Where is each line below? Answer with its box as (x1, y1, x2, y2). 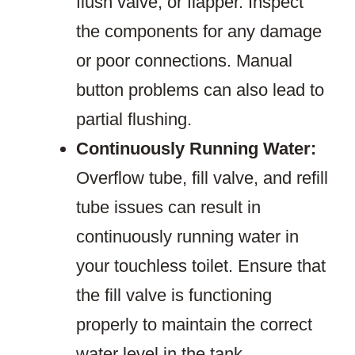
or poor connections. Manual (76, 51, 292, 71)
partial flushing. (76, 109, 192, 130)
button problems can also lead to (76, 80, 324, 101)
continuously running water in (76, 227, 299, 247)
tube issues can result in (76, 197, 261, 218)
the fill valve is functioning (76, 285, 272, 306)
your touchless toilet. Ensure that (76, 256, 326, 277)
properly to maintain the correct (76, 315, 312, 335)
